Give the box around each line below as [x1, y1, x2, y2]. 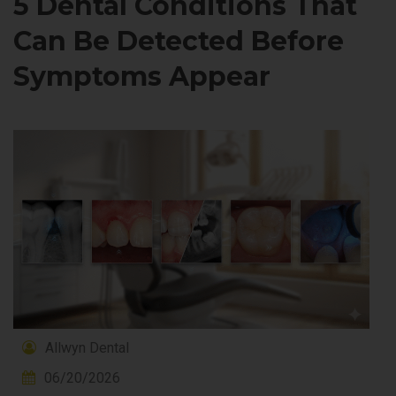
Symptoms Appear [13, 60, 270, 94]
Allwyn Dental [45, 339, 129, 357]
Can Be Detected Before [13, 25, 344, 58]
